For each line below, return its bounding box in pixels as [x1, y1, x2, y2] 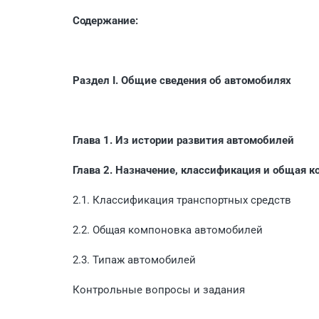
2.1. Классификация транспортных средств [73, 193, 291, 206]
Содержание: [73, 14, 138, 27]
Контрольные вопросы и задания [73, 283, 245, 296]
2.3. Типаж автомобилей [73, 253, 196, 266]
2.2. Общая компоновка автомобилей [73, 223, 263, 236]
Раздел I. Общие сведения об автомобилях [73, 73, 291, 87]
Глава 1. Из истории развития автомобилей [73, 133, 294, 147]
